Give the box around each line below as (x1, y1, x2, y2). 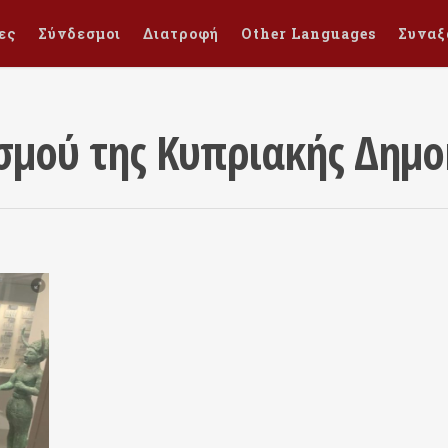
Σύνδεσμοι (38, 24, 121, 43)
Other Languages (241, 24, 376, 43)
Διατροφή (143, 24, 219, 43)
